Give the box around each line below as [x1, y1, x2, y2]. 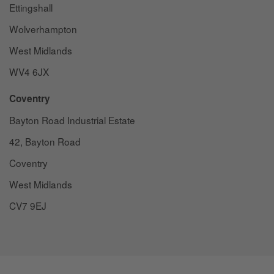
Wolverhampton [9, 22, 77, 36]
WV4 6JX [9, 65, 49, 79]
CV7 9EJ [9, 198, 46, 212]
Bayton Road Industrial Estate [9, 113, 135, 127]
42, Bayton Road [9, 134, 81, 148]
